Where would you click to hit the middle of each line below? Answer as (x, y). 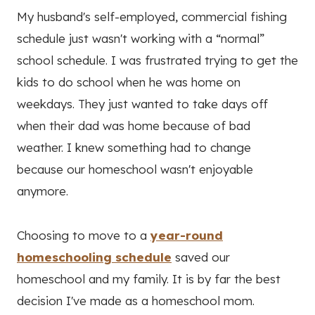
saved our (201, 257)
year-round (187, 235)
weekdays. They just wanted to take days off (142, 103)
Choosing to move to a (84, 235)
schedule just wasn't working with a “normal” (141, 38)
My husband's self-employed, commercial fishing (152, 16)
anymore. (43, 191)
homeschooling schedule (94, 257)
